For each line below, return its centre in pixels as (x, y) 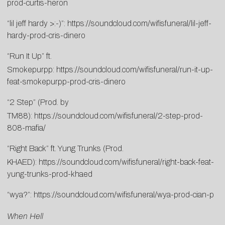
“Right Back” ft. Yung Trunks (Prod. (65, 149)
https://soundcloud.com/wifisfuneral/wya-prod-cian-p (124, 195)
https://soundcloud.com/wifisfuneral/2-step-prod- (119, 116)
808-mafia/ (26, 128)
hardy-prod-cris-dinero (46, 36)
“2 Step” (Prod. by (38, 102)
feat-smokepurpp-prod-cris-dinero (66, 82)
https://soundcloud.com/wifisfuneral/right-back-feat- (126, 162)
